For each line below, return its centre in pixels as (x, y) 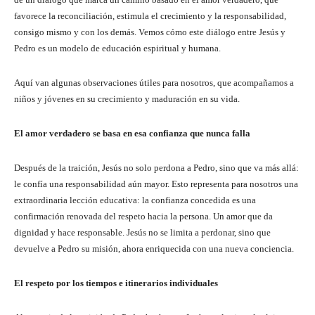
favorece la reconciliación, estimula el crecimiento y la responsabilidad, (150, 15)
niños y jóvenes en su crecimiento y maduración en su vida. (127, 98)
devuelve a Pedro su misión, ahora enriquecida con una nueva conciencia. (154, 248)
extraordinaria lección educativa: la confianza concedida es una (135, 200)
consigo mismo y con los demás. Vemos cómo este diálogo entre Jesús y (150, 32)
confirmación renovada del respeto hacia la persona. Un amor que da (143, 216)
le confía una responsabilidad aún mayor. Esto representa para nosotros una (156, 184)
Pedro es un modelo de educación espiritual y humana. (117, 48)
